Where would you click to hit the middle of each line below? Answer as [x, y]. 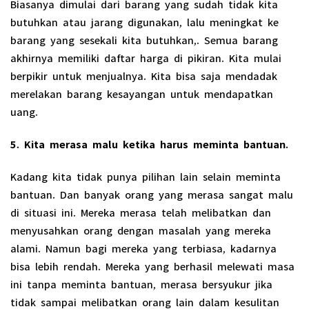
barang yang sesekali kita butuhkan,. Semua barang [144, 38]
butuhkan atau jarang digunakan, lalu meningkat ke [144, 20]
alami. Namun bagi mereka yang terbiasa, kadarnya [143, 246]
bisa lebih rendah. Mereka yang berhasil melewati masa [152, 264]
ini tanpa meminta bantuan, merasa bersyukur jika [141, 282]
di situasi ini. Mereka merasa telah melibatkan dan [141, 210]
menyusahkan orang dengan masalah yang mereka [141, 228]
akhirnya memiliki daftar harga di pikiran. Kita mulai [146, 56]
